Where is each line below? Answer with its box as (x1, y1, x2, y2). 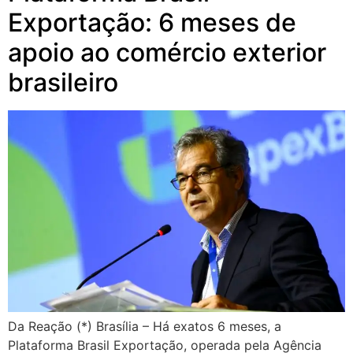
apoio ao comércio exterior (8, 37, 326, 69)
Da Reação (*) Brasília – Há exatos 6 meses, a (8, 318, 281, 334)
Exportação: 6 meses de (8, 7, 296, 39)
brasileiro (8, 67, 118, 98)
